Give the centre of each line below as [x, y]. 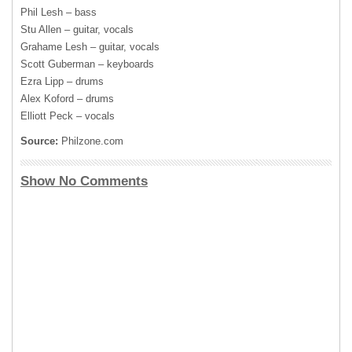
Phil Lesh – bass [59, 12]
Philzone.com [91, 141]
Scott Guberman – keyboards [87, 64]
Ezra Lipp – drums [62, 81]
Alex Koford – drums [67, 98]
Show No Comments [84, 181]
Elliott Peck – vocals [68, 115]
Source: [39, 141]
